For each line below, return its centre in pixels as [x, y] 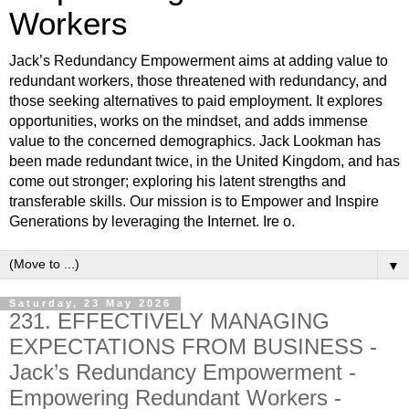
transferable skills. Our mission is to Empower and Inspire [194, 202]
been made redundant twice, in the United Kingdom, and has [204, 162]
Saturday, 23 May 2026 [90, 304]
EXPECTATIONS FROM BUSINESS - [193, 347]
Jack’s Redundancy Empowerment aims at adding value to [199, 61]
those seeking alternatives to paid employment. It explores [196, 101]
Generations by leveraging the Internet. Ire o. [152, 222]
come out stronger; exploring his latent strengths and [178, 182]
